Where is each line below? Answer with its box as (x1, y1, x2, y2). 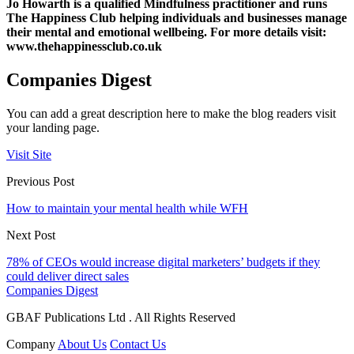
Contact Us (110, 337, 166, 351)
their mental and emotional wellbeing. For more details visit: (6, 24, 326, 39)
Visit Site (6, 147, 51, 161)
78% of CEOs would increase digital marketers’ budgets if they (6, 254, 320, 269)
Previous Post (6, 174, 74, 188)
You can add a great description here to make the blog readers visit (6, 106, 336, 120)
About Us (58, 337, 107, 351)
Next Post (6, 228, 55, 242)
